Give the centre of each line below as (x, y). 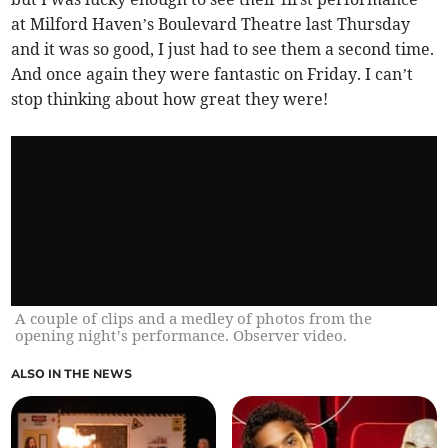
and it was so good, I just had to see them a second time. (223, 48)
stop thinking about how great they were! (170, 98)
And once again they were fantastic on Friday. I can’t (212, 73)
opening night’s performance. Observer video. (181, 335)
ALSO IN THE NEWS (72, 373)
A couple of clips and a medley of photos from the (194, 318)
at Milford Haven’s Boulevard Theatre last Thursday (211, 23)
